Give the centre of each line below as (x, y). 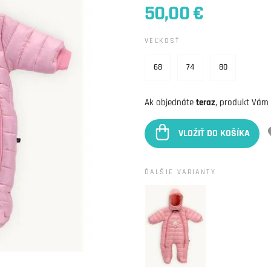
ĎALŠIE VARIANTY (180, 172)
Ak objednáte (170, 103)
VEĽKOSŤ (162, 41)
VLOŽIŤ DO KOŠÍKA (214, 134)
